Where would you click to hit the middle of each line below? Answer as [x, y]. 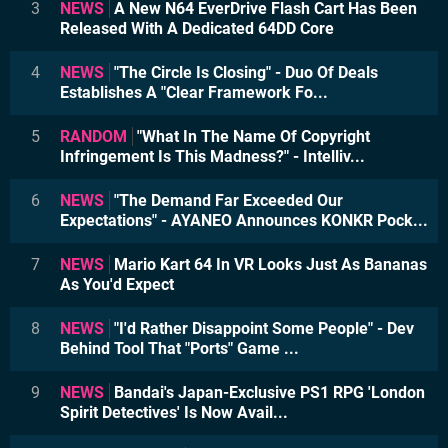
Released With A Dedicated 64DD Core [197, 28]
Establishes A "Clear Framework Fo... [194, 92]
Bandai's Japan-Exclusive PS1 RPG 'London [267, 392]
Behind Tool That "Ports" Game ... [179, 348]
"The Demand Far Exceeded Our [226, 200]
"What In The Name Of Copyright [251, 136]
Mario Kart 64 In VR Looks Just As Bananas [268, 264]
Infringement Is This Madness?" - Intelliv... [212, 156]
